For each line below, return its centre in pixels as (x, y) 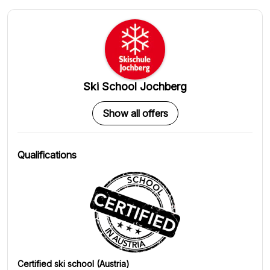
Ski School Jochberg (135, 86)
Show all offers (135, 113)
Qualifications (47, 155)
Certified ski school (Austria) (74, 264)
